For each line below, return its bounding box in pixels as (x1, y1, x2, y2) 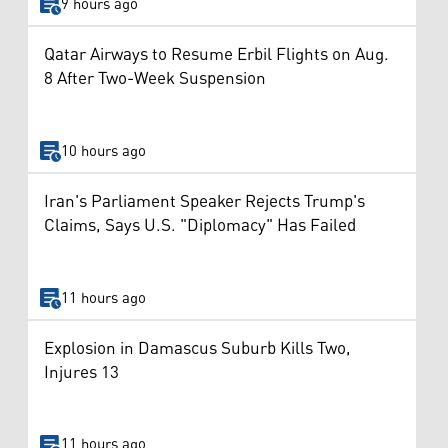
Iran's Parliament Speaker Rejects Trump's (44, 185, 365, 220)
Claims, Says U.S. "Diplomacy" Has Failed (44, 209, 356, 244)
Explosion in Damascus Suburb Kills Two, (44, 331, 351, 366)
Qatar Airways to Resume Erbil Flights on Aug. (44, 38, 389, 73)
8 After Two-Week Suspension (44, 62, 266, 97)
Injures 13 (44, 355, 119, 390)
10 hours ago (60, 136, 146, 166)
